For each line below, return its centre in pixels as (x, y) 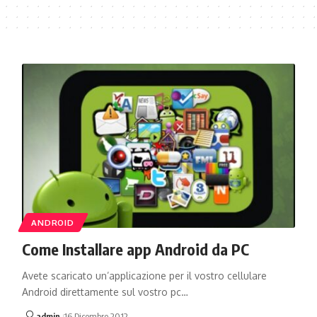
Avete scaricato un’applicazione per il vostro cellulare (144, 275)
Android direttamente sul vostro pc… (105, 292)
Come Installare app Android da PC (135, 249)
